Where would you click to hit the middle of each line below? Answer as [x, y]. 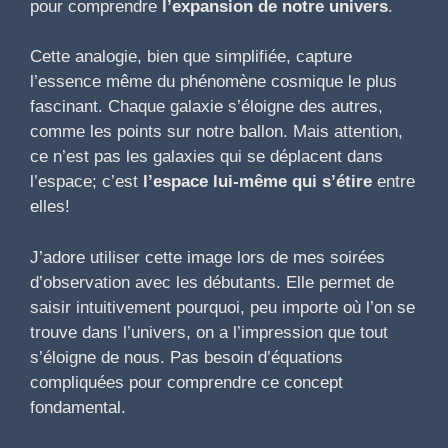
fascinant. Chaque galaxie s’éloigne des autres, [206, 107]
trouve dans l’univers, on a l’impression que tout [209, 332]
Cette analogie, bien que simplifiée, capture [191, 57]
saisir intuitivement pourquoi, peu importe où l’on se [222, 307]
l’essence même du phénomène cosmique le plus [213, 82]
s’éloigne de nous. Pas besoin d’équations [186, 357]
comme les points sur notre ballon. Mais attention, [216, 132]
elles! [50, 207]
